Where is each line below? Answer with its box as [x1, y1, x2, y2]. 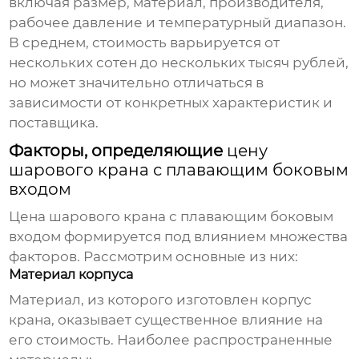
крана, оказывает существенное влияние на [9, 312, 324, 329]
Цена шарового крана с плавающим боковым [9, 208, 334, 225]
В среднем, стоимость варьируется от [9, 34, 280, 51]
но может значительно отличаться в [9, 75, 264, 91]
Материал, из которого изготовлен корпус [9, 292, 313, 309]
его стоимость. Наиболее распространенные [9, 332, 333, 349]
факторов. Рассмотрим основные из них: [9, 248, 299, 265]
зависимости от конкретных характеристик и [9, 95, 333, 111]
